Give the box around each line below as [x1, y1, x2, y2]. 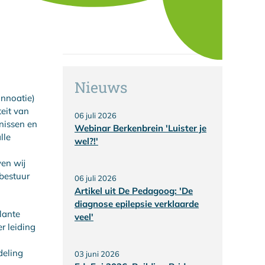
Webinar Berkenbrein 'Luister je [75, 122, 206, 134]
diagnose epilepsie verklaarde [75, 198, 199, 209]
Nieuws [75, 77, 127, 97]
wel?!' [75, 135, 98, 147]
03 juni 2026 [75, 248, 119, 258]
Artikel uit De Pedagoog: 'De [75, 185, 193, 196]
